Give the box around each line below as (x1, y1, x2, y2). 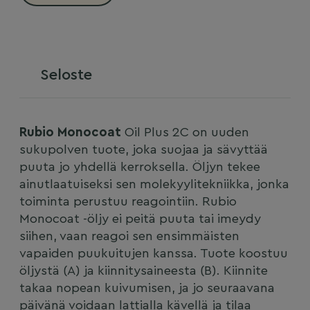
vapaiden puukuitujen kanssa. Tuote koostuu (19, 247, 288, 261)
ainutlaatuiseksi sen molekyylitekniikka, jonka (19, 178, 289, 192)
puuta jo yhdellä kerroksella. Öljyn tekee (19, 161, 260, 174)
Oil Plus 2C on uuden (120, 126, 249, 140)
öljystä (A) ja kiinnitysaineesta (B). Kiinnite (19, 264, 268, 278)
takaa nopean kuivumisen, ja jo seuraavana (19, 282, 275, 295)
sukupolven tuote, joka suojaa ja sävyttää (19, 143, 268, 157)
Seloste (39, 66, 92, 82)
